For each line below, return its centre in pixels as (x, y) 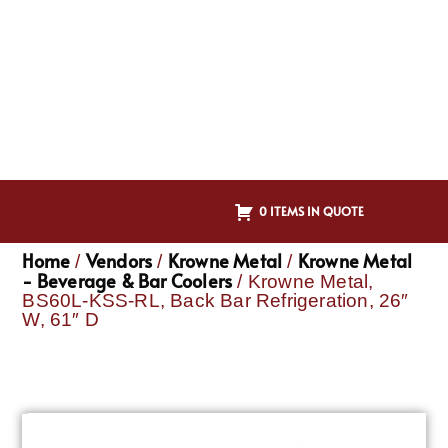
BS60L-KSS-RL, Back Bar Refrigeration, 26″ (215, 301)
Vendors (119, 261)
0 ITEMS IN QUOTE (311, 210)
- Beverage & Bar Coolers (127, 281)
